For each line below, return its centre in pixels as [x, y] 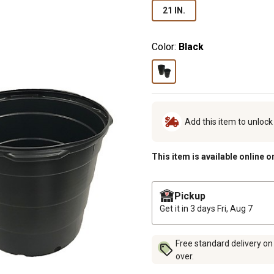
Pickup [190, 196]
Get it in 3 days [188, 208]
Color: [164, 46]
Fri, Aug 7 [235, 208]
